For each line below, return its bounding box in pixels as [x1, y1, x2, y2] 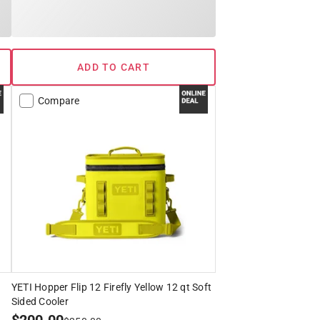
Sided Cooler [11, 296, 69, 308]
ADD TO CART [77, 61, 150, 74]
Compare [37, 95, 80, 107]
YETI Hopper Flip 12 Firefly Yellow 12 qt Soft [11, 281, 212, 294]
